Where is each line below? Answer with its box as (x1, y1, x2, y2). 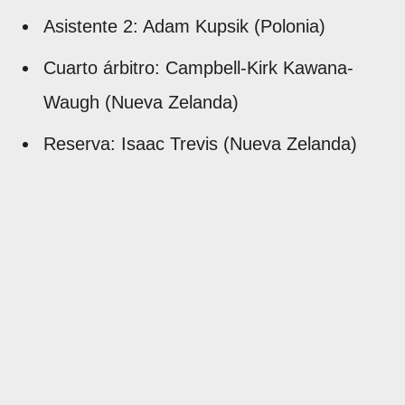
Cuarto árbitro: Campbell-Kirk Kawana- (43, 57, 353, 78)
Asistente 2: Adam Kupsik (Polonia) (43, 15, 325, 36)
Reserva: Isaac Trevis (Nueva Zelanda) (43, 133, 357, 154)
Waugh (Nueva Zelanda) (43, 91, 239, 112)
